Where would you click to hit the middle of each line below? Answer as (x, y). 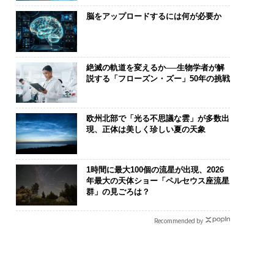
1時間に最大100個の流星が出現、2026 (155, 169)
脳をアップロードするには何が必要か (154, 16)
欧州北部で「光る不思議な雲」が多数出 (157, 119)
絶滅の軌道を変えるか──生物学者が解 (155, 67)
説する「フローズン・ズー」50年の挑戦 (158, 78)
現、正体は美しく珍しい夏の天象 (146, 130)
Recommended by (178, 220)
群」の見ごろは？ (118, 191)
